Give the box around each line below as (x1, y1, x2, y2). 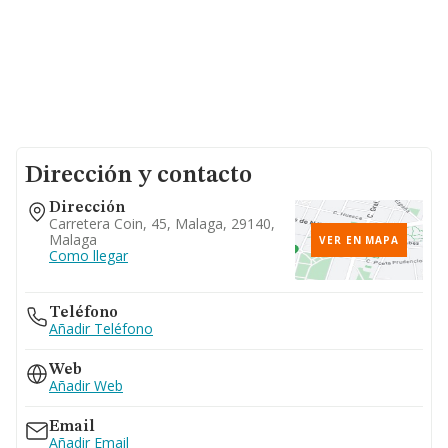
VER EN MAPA (319, 233, 399, 247)
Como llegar (49, 246, 128, 265)
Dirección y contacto (25, 164, 252, 188)
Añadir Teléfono (49, 319, 153, 338)
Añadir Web (49, 376, 123, 395)
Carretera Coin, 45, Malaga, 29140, (49, 214, 275, 233)
